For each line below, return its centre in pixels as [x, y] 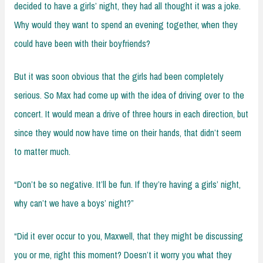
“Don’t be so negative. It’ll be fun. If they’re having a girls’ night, [127, 184]
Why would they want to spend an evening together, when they [126, 24]
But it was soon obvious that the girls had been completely [119, 76]
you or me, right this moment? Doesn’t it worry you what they [123, 254]
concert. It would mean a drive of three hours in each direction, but [131, 114]
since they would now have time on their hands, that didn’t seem [128, 132]
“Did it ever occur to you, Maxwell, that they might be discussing [129, 236]
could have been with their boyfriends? [82, 43]
